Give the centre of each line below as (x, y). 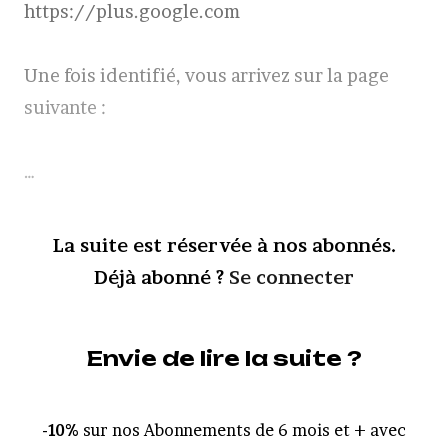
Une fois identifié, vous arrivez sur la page (206, 75)
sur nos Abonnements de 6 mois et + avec (242, 430)
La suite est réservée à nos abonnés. (224, 245)
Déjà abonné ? (161, 277)
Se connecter (291, 277)
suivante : (65, 107)
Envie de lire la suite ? (224, 358)
